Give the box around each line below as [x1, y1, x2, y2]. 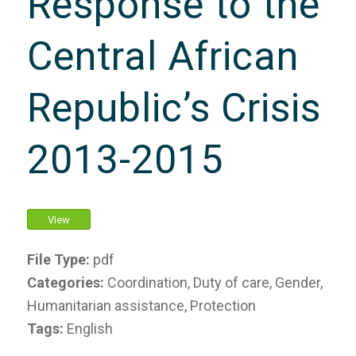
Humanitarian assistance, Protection [26, 297, 256, 314]
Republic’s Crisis [26, 85, 321, 131]
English [66, 320, 113, 337]
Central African [26, 33, 299, 79]
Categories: [26, 274, 107, 291]
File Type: [26, 251, 93, 268]
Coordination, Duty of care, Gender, [106, 274, 323, 291]
